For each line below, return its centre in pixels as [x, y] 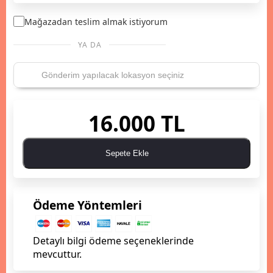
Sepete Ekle [129, 153]
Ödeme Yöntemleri [87, 205]
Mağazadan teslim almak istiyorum [96, 21]
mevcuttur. [57, 254]
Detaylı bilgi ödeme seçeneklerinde [113, 241]
